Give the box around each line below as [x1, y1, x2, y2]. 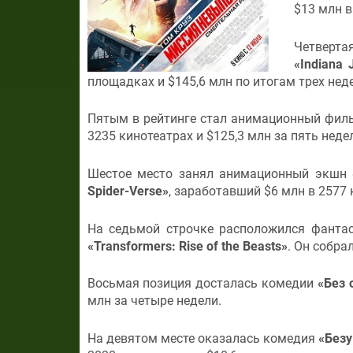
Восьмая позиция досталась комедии [87, 276, 318, 292]
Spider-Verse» [87, 183, 169, 199]
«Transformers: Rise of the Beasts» [87, 238, 288, 254]
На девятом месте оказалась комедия [87, 330, 315, 346]
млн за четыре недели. [87, 293, 221, 309]
